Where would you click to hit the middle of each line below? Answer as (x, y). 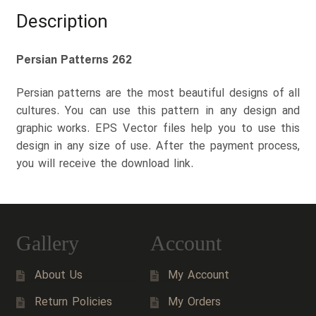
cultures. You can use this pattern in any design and (158, 111)
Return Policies (73, 303)
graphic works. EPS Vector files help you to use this (158, 129)
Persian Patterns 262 (74, 60)
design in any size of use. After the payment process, (158, 147)
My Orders (195, 303)
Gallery (47, 243)
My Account (199, 276)
